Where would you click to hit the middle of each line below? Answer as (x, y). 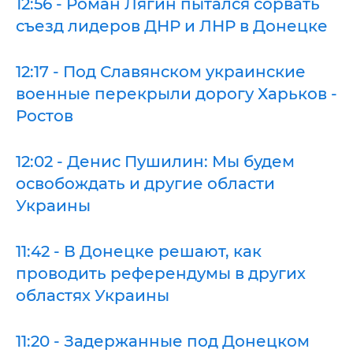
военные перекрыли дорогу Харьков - (176, 94)
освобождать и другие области (145, 184)
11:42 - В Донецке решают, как (139, 251)
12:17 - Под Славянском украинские (161, 72)
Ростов (45, 116)
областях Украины (93, 295)
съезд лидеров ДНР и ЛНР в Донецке (172, 26)
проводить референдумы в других (161, 273)
